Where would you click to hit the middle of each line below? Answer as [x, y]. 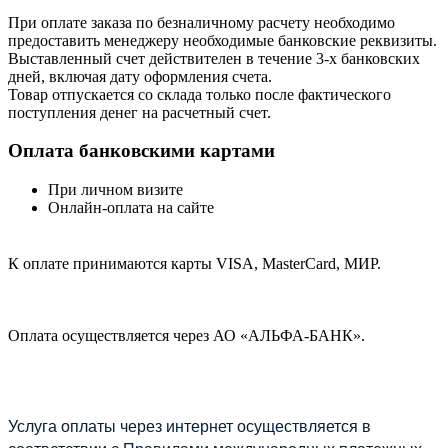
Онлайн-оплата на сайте [131, 208]
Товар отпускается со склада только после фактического [199, 94]
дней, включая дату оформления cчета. [140, 76]
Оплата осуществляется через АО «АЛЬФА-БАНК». [186, 336]
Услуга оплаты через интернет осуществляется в [189, 426]
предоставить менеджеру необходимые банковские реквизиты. [222, 40]
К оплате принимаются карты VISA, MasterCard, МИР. [194, 264]
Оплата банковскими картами [141, 151]
